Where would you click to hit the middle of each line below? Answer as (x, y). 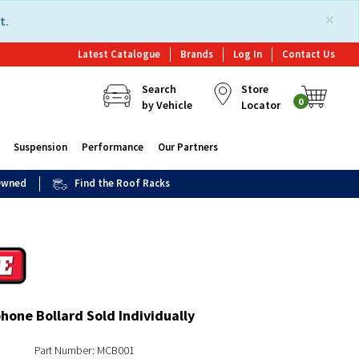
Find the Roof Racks (123, 183)
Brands (197, 54)
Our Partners (188, 147)
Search (159, 89)
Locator (260, 105)
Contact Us (309, 54)
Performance (112, 147)
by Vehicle (167, 105)
